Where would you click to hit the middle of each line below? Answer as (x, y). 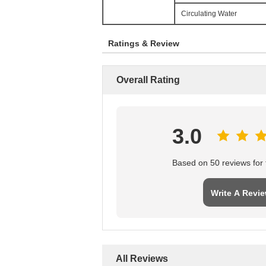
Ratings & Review (144, 43)
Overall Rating (148, 80)
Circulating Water (209, 14)
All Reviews (142, 259)
